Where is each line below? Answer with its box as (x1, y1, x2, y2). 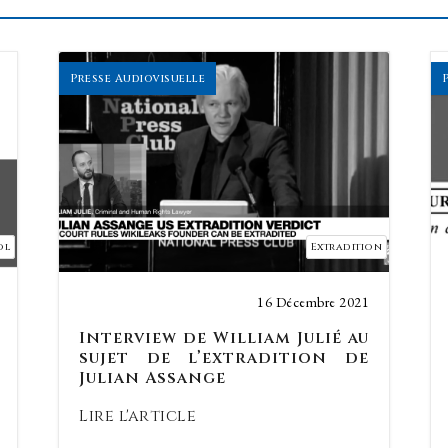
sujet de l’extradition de (79, 347, 369, 369)
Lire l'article (79, 405, 196, 427)
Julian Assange (79, 367, 226, 389)
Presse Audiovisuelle (70, 71, 205, 86)
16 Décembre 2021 (257, 293, 369, 311)
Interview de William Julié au (79, 327, 369, 349)
